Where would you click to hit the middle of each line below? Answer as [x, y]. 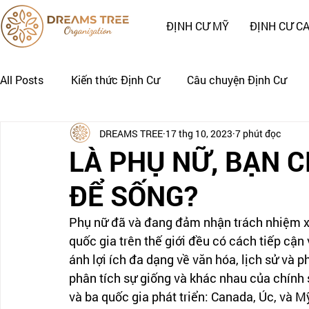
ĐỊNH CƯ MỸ [198, 26]
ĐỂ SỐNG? [133, 196]
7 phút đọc [258, 133]
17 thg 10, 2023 [199, 133]
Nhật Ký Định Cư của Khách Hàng [110, 135]
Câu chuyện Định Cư [237, 80]
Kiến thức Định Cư [115, 80]
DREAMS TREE [131, 133]
